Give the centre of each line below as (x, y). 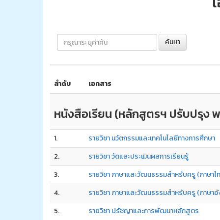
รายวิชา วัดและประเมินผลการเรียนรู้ (138, 157)
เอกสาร (100, 84)
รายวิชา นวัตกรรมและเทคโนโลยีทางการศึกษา (152, 138)
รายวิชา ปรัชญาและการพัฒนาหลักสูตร (144, 211)
